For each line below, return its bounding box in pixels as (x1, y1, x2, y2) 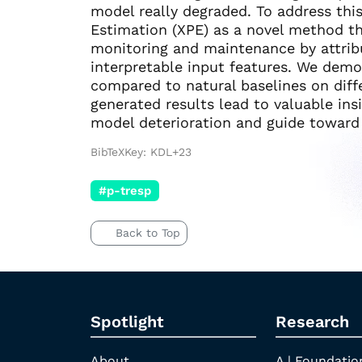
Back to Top (115, 225, 180, 239)
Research (275, 311, 349, 331)
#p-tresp (98, 183, 151, 198)
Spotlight (90, 311, 164, 331)
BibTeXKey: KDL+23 (90, 145, 192, 158)
